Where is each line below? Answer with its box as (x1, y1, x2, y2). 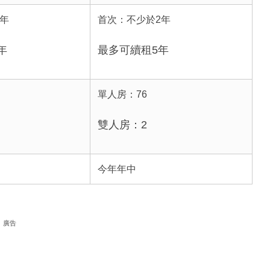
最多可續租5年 (97, 43, 169, 56)
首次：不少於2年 (97, 14, 171, 25)
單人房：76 (97, 89, 147, 99)
